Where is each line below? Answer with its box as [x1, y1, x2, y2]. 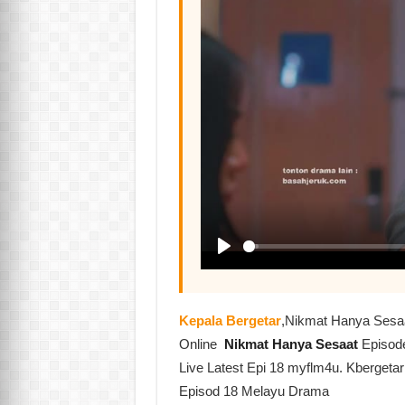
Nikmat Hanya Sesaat [220, 336, 362, 352]
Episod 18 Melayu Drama [178, 383, 329, 399]
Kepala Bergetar [178, 313, 281, 328]
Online [178, 336, 221, 352]
